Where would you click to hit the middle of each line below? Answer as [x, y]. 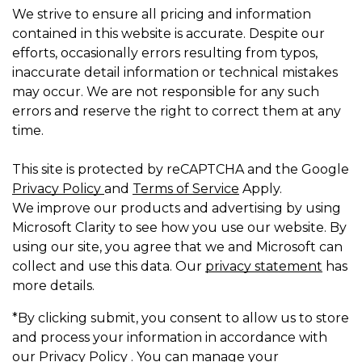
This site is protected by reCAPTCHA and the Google [181, 169]
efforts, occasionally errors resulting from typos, [165, 53]
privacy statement [264, 266]
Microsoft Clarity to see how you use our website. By [179, 227]
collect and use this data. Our [109, 266]
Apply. [261, 188]
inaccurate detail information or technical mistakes [175, 72]
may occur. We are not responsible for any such [166, 91]
